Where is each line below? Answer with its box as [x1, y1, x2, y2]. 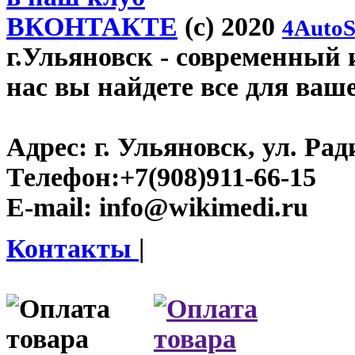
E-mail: [6, 192, 92, 222]
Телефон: [6, 162, 120, 192]
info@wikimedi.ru [92, 192, 308, 222]
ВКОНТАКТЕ [6, 11, 177, 41]
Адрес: [6, 132, 87, 162]
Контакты [6, 233, 139, 263]
